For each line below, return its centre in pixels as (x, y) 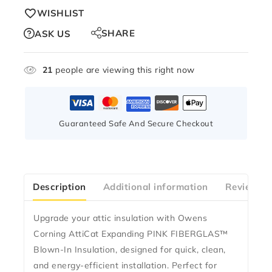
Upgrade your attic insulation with (106, 218)
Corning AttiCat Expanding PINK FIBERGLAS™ (131, 234)
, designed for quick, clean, (170, 250)
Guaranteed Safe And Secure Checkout (136, 124)
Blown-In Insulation (74, 250)
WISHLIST (60, 13)
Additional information (155, 186)
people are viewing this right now (124, 70)
